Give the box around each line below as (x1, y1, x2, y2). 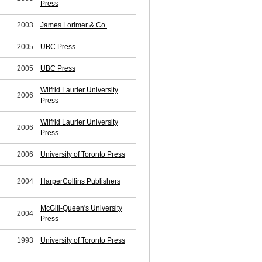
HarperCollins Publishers (40, 177, 120, 186)
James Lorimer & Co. (40, 21, 107, 30)
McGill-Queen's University (40, 204, 122, 213)
